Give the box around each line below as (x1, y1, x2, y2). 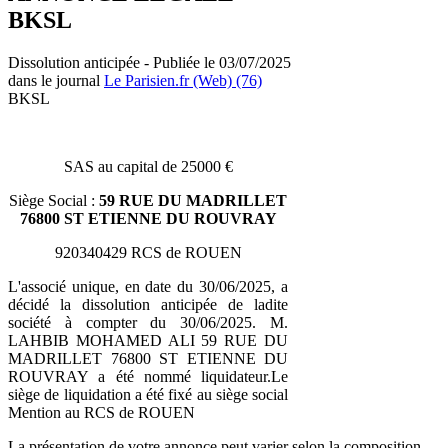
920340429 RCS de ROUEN (54, 243, 242, 261)
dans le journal (8, 71, 104, 89)
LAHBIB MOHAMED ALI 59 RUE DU (8, 331, 288, 349)
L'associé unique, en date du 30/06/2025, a (8, 277, 288, 295)
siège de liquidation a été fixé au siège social (8, 385, 288, 403)
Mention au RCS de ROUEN (8, 403, 195, 421)
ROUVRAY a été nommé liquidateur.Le (8, 367, 288, 385)
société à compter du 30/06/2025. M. (8, 313, 288, 331)
